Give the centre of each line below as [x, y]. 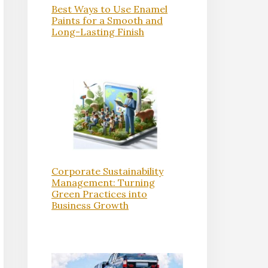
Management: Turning [103, 182]
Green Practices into [99, 194]
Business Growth [90, 205]
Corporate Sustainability [107, 171]
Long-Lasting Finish [98, 31]
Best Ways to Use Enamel [109, 9]
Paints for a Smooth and [107, 20]
